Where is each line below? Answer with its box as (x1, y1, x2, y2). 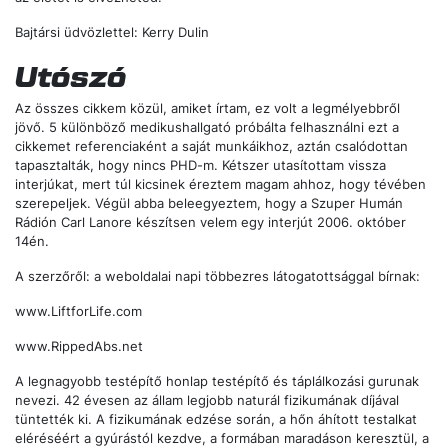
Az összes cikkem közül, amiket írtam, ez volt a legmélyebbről (15, 101, 400, 117)
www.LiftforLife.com (15, 304, 142, 320)
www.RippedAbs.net (15, 339, 143, 355)
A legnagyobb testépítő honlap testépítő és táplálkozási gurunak (15, 374, 419, 390)
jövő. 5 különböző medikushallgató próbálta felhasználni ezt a (15, 120, 399, 136)
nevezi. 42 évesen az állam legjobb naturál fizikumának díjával (15, 393, 399, 409)
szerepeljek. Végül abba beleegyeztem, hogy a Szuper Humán (15, 196, 403, 212)
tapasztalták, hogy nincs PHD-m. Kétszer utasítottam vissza (15, 158, 386, 174)
